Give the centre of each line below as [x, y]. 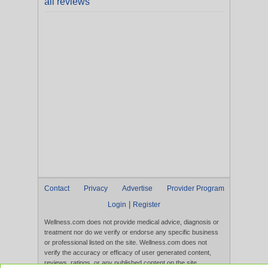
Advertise [137, 188]
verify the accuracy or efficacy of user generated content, [128, 252]
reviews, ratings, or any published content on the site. [121, 263]
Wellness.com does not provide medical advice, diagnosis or [132, 222]
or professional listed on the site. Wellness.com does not [126, 242]
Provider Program [196, 188]
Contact [57, 188]
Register [147, 205]
